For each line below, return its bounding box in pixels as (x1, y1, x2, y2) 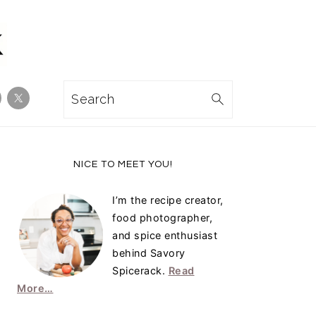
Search (71, 90, 121, 106)
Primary (16, 159, 90, 177)
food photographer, (112, 212, 212, 224)
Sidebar (16, 179, 90, 197)
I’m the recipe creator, (112, 194, 224, 207)
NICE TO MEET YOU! (73, 159, 173, 170)
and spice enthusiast (112, 229, 217, 242)
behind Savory (112, 247, 186, 260)
